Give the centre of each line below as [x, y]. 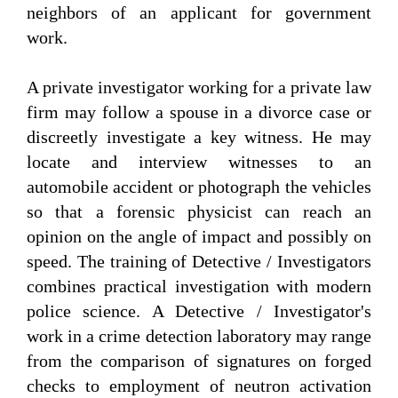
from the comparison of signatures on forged [199, 361]
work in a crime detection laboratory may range [199, 336]
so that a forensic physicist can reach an [199, 212]
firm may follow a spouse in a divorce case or [199, 112]
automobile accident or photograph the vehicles [199, 187]
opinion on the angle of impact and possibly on [199, 237]
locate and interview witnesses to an [199, 162]
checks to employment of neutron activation [199, 386]
